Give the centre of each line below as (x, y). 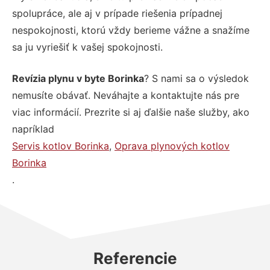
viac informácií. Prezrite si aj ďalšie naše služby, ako (131, 112)
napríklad (33, 129)
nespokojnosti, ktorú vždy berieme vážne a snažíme (131, 30)
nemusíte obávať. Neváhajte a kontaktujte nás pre (126, 95)
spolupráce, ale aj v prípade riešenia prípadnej (117, 13)
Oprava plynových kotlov (172, 146)
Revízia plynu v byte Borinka (78, 78)
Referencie (135, 258)
